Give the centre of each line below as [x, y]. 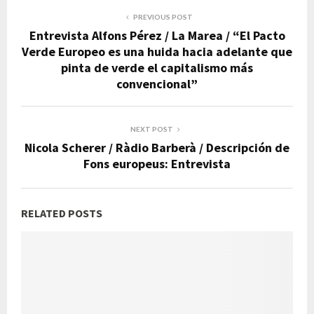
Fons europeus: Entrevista [157, 163]
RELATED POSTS [62, 213]
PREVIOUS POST [163, 16]
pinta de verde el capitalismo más [157, 67]
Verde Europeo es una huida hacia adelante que [157, 51]
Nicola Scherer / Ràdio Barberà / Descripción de [157, 147]
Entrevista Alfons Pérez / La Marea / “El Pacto [157, 35]
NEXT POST [151, 129]
